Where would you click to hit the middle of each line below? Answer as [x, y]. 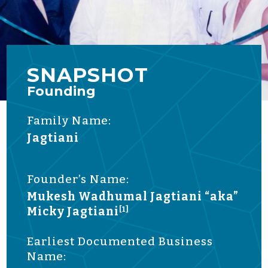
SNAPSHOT [88, 74]
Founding [62, 91]
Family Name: [69, 120]
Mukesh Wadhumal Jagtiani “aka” [133, 196]
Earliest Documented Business [120, 241]
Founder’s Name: [78, 179]
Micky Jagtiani [73, 211]
